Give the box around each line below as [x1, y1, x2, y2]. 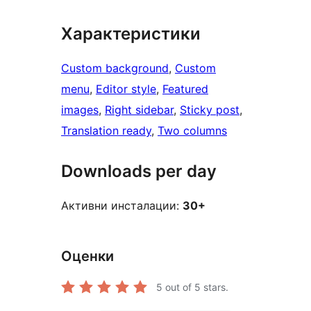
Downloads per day [61, 161, 217, 182]
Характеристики [61, 24, 201, 44]
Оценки [61, 248, 114, 265]
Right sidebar [105, 103, 174, 117]
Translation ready [61, 124, 151, 138]
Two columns [158, 124, 227, 138]
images [61, 103, 99, 117]
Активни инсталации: [61, 199, 183, 213]
